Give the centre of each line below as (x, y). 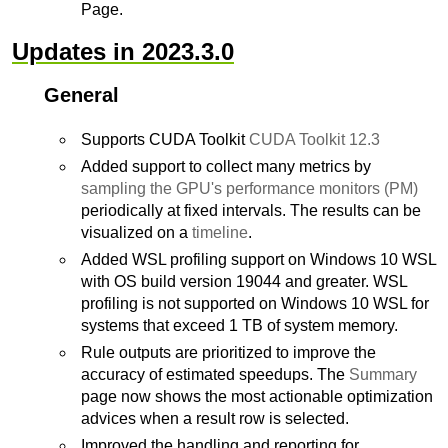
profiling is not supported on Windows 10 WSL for (255, 303)
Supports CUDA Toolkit (165, 139)
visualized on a (136, 232)
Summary (383, 374)
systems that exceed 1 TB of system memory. (239, 325)
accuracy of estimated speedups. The (215, 374)
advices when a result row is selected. (215, 418)
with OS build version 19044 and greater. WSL (244, 281)
